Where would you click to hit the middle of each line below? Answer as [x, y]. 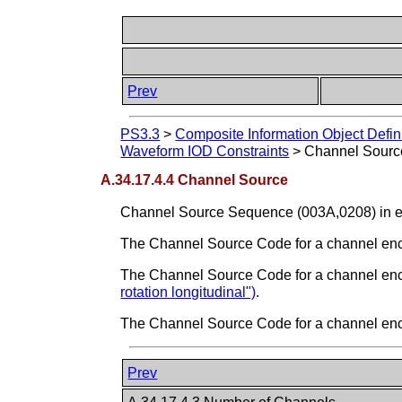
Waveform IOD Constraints [205, 152]
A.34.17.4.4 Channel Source [195, 179]
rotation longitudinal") [188, 292]
